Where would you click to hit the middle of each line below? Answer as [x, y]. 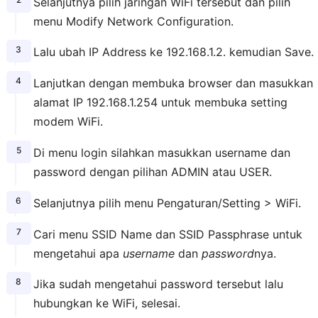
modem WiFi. [68, 122]
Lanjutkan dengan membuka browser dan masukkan [173, 83]
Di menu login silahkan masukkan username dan [161, 152]
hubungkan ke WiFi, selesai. [106, 303]
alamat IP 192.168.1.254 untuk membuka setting [160, 103]
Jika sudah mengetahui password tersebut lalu [158, 284]
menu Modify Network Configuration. [133, 21]
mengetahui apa [78, 253]
